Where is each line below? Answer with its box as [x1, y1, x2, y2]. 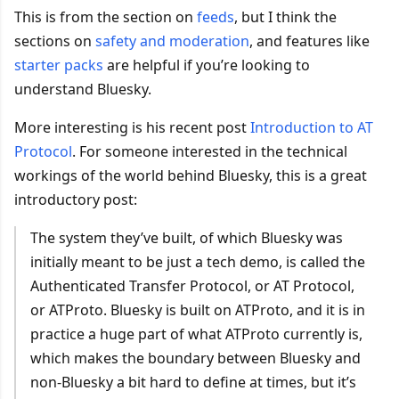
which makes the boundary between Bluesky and [29, 347, 361, 368]
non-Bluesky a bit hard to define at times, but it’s [29, 371, 356, 392]
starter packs [13, 54, 103, 75]
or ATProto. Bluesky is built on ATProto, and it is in [29, 299, 365, 320]
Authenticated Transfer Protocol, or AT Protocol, [29, 275, 354, 296]
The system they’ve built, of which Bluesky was [29, 227, 343, 248]
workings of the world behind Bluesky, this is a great [13, 165, 367, 185]
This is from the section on [13, 6, 197, 27]
